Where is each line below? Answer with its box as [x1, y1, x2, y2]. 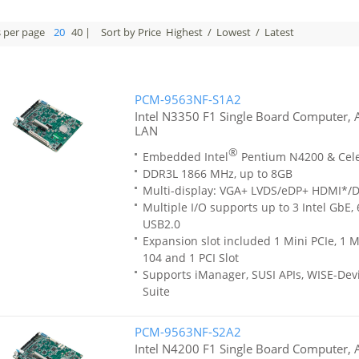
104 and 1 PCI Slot [142, 250, 239, 265]
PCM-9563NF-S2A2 [134, 324, 241, 340]
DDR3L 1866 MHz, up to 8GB [142, 166, 292, 181]
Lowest [216, 25, 251, 39]
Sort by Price [101, 25, 163, 39]
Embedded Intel [142, 149, 228, 164]
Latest [264, 25, 294, 39]
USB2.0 [142, 216, 180, 232]
